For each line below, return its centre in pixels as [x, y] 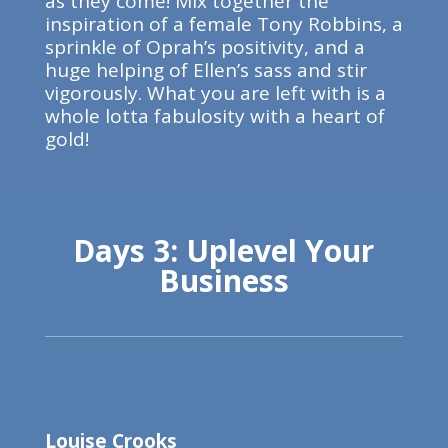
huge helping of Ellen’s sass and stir [205, 70]
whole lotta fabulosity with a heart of [214, 116]
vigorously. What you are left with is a [215, 93]
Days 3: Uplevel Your [224, 250]
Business [223, 280]
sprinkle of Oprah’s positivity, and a [204, 47]
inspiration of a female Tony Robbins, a [223, 24]
